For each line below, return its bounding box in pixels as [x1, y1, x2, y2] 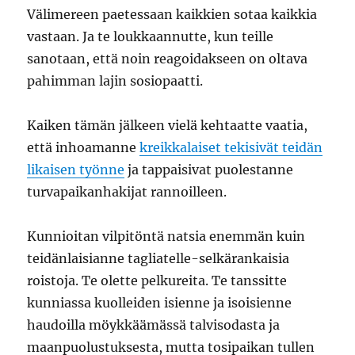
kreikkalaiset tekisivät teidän [139, 139, 323, 156]
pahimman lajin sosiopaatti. [27, 73, 204, 90]
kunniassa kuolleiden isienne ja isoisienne [27, 295, 292, 311]
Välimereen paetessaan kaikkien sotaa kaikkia [27, 6, 318, 23]
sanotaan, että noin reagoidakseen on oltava [27, 51, 308, 67]
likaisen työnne [27, 162, 125, 178]
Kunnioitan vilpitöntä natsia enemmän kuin [27, 228, 306, 245]
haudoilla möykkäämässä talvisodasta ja [27, 317, 281, 334]
